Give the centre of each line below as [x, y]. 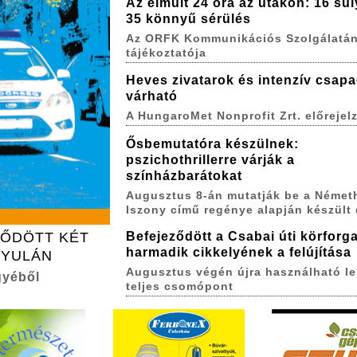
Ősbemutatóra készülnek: [212, 143]
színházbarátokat [184, 175]
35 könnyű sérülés [188, 18]
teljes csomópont [179, 286]
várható [151, 96]
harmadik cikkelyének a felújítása [238, 253]
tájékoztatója [166, 52]
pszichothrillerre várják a [210, 159]
